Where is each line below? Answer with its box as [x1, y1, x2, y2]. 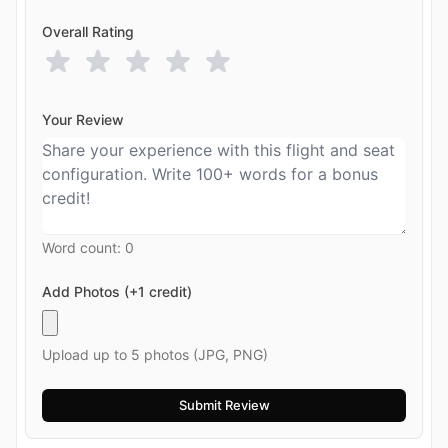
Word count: [42, 239, 125, 257]
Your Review [42, 111, 124, 129]
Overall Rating [42, 23, 134, 41]
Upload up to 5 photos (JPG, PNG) [42, 346, 268, 364]
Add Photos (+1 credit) [42, 283, 192, 301]
